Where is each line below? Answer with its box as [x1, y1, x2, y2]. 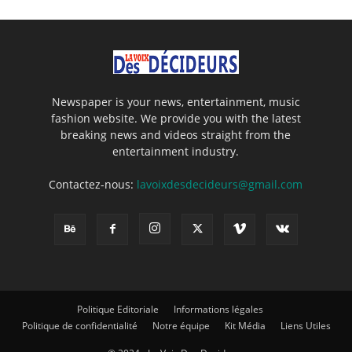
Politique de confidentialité [21, 318, 137, 332]
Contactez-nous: [49, 176, 137, 192]
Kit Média [224, 318, 266, 332]
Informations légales [173, 302, 263, 316]
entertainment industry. [112, 143, 240, 159]
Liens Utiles [280, 318, 331, 332]
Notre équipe [152, 318, 210, 332]
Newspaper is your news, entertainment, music [51, 93, 300, 109]
